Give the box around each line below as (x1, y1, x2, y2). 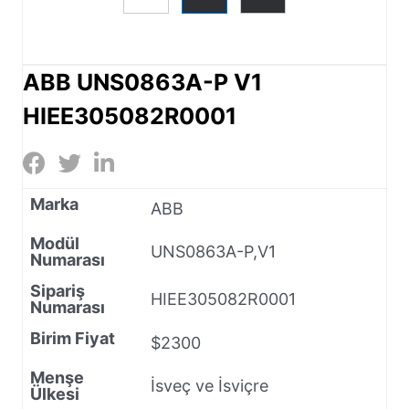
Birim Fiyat (30, 328, 115, 348)
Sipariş (30, 280, 85, 300)
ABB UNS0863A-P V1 (23, 68, 262, 96)
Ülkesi (30, 383, 79, 404)
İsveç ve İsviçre (151, 375, 268, 395)
